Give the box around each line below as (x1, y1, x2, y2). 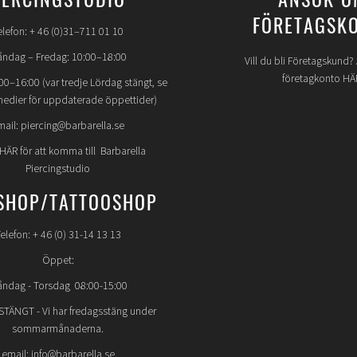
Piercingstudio (25, 161, 91, 178)
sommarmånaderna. (12, 321, 104, 338)
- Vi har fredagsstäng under (34, 304, 157, 320)
